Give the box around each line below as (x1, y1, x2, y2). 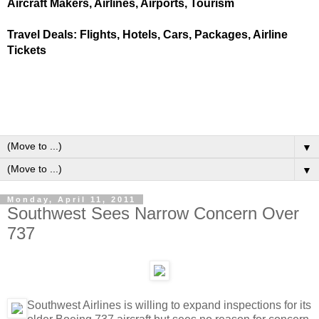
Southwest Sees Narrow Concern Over (7, 204, 299, 223)
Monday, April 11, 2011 (7, 195, 136, 204)
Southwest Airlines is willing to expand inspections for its (27, 298, 311, 311)
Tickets (7, 44, 46, 56)
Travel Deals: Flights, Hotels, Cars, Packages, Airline (7, 28, 288, 41)
